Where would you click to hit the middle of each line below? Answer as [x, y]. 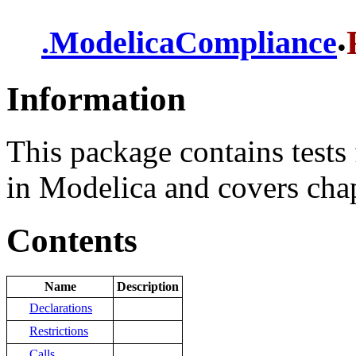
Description [148, 287]
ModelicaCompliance [193, 43]
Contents [72, 241]
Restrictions [59, 331]
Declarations [61, 308]
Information [96, 99]
